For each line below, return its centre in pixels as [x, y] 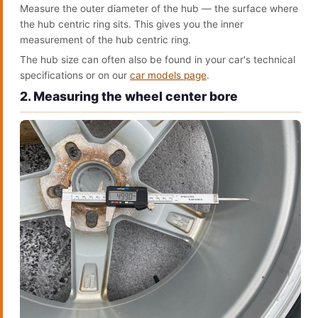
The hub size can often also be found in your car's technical [158, 60]
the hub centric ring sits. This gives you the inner [132, 24]
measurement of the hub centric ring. [105, 40]
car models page [168, 75]
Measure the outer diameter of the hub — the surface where [159, 9]
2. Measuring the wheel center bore [129, 96]
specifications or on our [75, 75]
